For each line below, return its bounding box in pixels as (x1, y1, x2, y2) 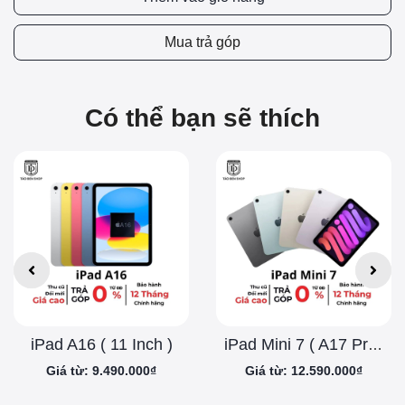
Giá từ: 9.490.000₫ (46, 363, 156, 379)
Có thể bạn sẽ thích (85, 104, 320, 133)
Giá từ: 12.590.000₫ (245, 363, 363, 379)
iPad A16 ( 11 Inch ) (30, 335, 173, 354)
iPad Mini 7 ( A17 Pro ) (368, 337, 382, 353)
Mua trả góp (165, 34, 240, 51)
